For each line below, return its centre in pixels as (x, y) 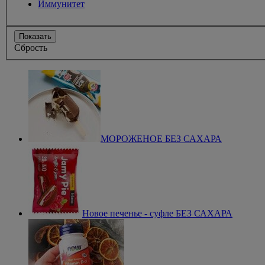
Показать (35, 37)
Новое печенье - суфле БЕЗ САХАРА (157, 214)
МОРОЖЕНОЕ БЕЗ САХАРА (161, 139)
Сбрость (31, 48)
